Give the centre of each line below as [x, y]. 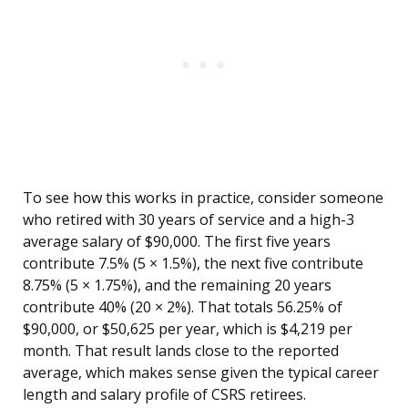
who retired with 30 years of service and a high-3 [189, 220]
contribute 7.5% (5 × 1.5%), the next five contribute [193, 264]
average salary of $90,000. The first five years [177, 242]
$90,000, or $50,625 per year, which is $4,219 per [188, 329]
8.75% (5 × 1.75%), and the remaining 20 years [177, 286]
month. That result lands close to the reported [181, 351]
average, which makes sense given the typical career [201, 373]
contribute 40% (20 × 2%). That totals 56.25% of [183, 307]
